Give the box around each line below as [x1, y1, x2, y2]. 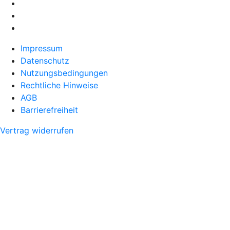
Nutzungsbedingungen [21, 68, 108, 79]
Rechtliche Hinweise [21, 80, 98, 91]
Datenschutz [21, 55, 69, 66]
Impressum [21, 43, 63, 54]
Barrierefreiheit [21, 105, 78, 116]
